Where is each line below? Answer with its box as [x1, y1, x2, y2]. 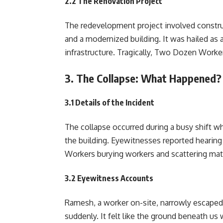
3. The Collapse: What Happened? [65, 71, 222, 85]
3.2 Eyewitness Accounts [65, 173, 153, 183]
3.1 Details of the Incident [65, 98, 154, 108]
